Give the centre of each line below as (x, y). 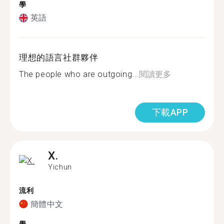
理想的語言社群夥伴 (59, 57)
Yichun (60, 167)
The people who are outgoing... (79, 74)
